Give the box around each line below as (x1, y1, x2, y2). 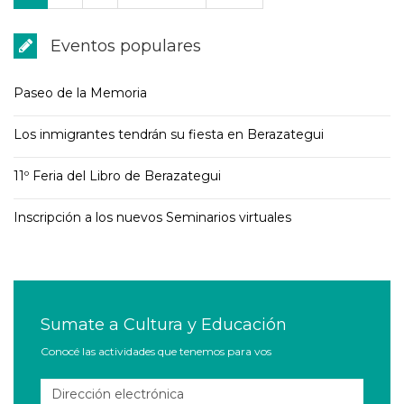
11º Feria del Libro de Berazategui (14, 166, 221, 183)
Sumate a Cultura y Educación (41, 313, 287, 334)
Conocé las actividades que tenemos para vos (41, 343, 271, 357)
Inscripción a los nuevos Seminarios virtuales (14, 207, 291, 225)
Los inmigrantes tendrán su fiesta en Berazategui (14, 124, 324, 142)
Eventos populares (46, 34, 201, 55)
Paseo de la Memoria (14, 83, 147, 100)
